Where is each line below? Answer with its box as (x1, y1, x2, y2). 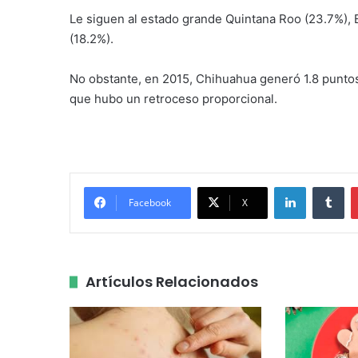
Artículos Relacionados (86, 272, 258, 292)
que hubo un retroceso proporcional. (70, 91, 277, 107)
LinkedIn (305, 180, 347, 193)
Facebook (129, 196, 171, 210)
